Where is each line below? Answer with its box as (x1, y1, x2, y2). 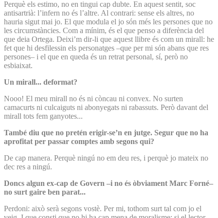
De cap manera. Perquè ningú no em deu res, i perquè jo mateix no (4, 153, 208, 162)
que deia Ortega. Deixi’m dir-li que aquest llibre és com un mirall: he (4, 35, 214, 43)
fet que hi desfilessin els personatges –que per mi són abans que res (4, 43, 209, 52)
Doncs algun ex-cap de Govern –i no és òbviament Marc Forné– (4, 179, 213, 187)
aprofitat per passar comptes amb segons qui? (4, 137, 154, 145)
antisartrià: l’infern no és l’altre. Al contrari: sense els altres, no (4, 8, 194, 17)
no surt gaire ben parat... (4, 187, 86, 196)
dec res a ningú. (4, 162, 52, 171)
